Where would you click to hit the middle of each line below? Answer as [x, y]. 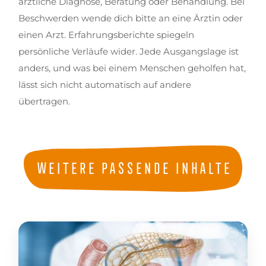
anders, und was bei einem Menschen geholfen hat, [132, 68]
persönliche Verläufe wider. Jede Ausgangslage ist [129, 51]
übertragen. [46, 101]
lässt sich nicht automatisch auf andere [105, 85]
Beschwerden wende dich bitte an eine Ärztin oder [131, 18]
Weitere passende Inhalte [133, 166]
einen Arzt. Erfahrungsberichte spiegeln [107, 35]
